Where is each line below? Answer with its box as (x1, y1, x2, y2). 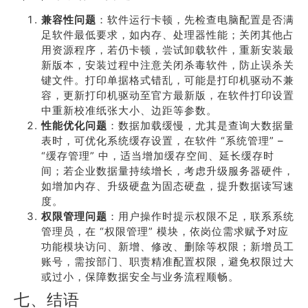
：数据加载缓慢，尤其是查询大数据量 (107, 119, 294, 132)
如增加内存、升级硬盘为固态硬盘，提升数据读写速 (41, 179, 294, 192)
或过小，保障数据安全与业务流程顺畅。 (41, 270, 239, 283)
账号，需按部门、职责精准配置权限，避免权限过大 (41, 255, 294, 268)
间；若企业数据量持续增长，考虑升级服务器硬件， (41, 164, 294, 177)
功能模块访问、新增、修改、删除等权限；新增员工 (41, 240, 294, 253)
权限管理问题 (41, 210, 107, 223)
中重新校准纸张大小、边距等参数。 (41, 104, 217, 117)
